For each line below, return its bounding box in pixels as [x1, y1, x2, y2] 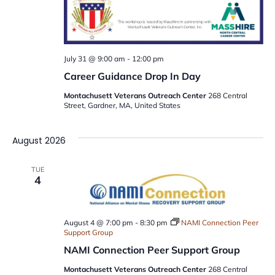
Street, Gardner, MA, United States [63, 101, 180, 110]
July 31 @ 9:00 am [63, 54, 125, 64]
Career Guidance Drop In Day [63, 70, 201, 83]
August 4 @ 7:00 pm [63, 217, 133, 227]
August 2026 [12, 134, 66, 147]
